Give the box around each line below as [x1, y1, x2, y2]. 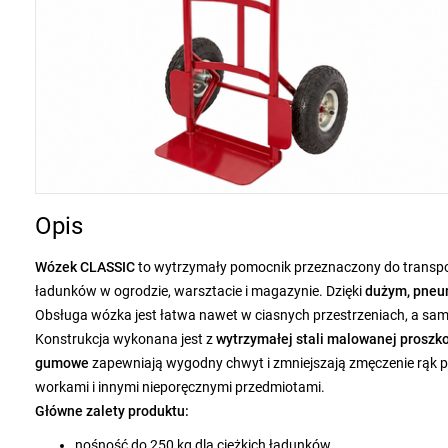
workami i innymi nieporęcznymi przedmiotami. [35, 379, 325, 395]
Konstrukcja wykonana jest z [35, 331, 216, 347]
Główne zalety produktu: [35, 403, 189, 419]
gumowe [35, 355, 92, 371]
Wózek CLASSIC [35, 259, 135, 275]
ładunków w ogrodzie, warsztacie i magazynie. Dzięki [35, 283, 365, 299]
